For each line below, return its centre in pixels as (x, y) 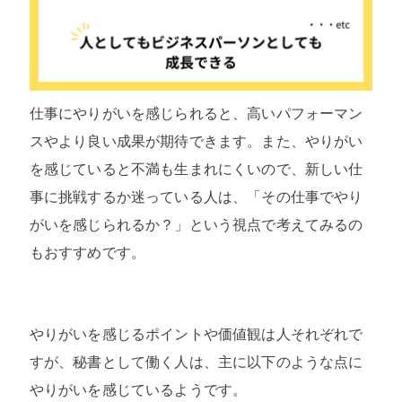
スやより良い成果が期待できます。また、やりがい (196, 142)
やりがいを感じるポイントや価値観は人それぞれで (196, 335)
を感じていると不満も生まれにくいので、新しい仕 (196, 170)
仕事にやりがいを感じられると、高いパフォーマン (196, 114)
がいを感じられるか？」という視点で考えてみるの (196, 225)
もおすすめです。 (87, 253)
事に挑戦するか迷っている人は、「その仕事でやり (196, 197)
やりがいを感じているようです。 (138, 390)
